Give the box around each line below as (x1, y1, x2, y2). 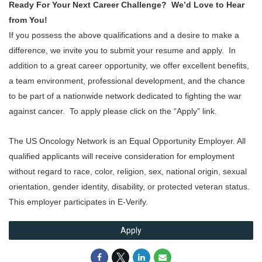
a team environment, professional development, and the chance (9, 76, 245, 85)
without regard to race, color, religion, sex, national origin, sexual (9, 167, 247, 176)
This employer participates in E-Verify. (9, 197, 148, 206)
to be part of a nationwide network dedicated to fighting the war (9, 91, 242, 101)
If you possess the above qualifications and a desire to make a (9, 30, 239, 40)
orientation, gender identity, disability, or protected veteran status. (9, 182, 250, 191)
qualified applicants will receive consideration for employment (9, 151, 235, 161)
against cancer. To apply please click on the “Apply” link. (9, 106, 219, 116)
